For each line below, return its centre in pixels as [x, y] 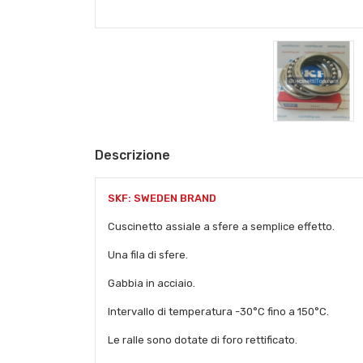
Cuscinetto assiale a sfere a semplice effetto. [221, 227]
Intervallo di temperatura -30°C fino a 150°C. [218, 312]
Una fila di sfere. [148, 255]
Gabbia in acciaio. [152, 284]
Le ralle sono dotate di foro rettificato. [203, 340]
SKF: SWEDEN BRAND [162, 199]
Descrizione [132, 156]
